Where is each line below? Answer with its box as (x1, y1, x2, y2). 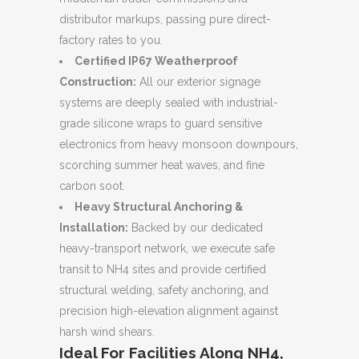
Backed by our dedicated (128, 220, 263, 234)
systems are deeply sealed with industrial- (59, 95, 278, 109)
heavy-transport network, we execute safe (59, 241, 275, 255)
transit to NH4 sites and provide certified (59, 262, 266, 276)
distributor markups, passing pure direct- (59, 12, 271, 26)
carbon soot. (59, 179, 125, 192)
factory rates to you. (59, 33, 163, 46)
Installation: (59, 220, 128, 234)
